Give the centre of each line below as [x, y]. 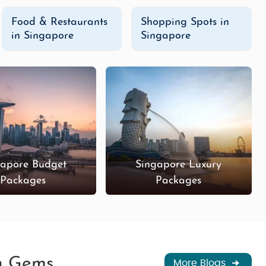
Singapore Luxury [179, 164]
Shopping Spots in [185, 22]
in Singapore [42, 36]
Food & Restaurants [59, 22]
